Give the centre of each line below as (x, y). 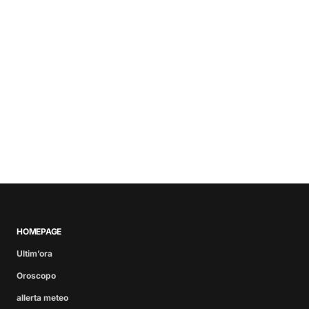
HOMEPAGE (39, 232)
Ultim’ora (34, 254)
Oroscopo (36, 276)
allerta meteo (42, 298)
